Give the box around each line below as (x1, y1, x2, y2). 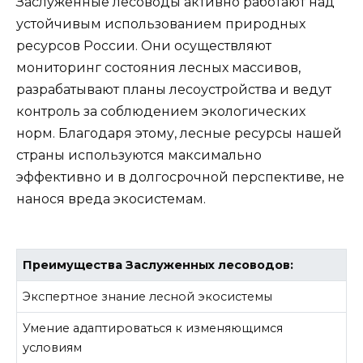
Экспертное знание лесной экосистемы (23, 289, 273, 305)
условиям (23, 340, 83, 356)
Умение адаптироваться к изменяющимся (23, 321, 284, 336)
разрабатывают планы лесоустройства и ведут (16, 81, 331, 97)
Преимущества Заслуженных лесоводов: (23, 258, 294, 273)
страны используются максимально (16, 147, 262, 163)
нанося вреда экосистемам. (16, 190, 206, 207)
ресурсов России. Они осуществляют (16, 37, 271, 53)
